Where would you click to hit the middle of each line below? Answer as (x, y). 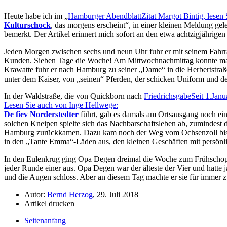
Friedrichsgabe (167, 96)
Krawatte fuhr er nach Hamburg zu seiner (71, 69)
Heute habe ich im (34, 16)
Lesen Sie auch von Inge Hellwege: (61, 105)
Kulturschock (27, 25)
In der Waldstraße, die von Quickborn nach (74, 96)
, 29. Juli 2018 (116, 194)
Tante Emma (50, 141)
